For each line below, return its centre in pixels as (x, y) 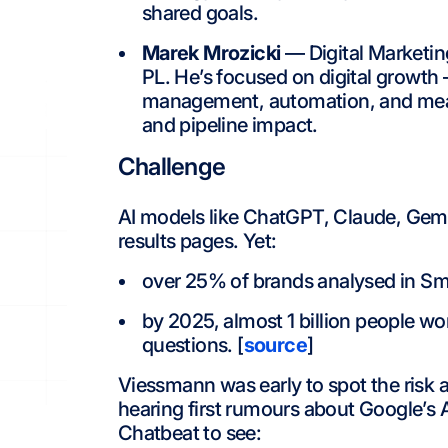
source (275, 345)
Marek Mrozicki (211, 53)
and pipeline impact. (229, 125)
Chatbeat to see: (189, 433)
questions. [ (192, 345)
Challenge (171, 166)
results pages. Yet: (197, 241)
